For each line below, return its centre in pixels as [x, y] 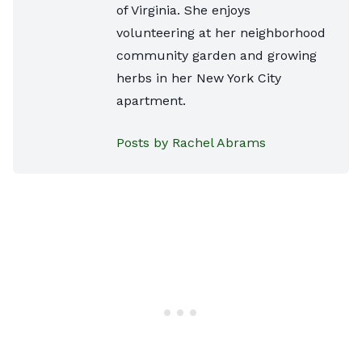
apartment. [151, 100]
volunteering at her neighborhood [221, 32]
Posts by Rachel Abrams [191, 142]
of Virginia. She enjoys [183, 10]
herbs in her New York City [199, 78]
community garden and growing [217, 55]
